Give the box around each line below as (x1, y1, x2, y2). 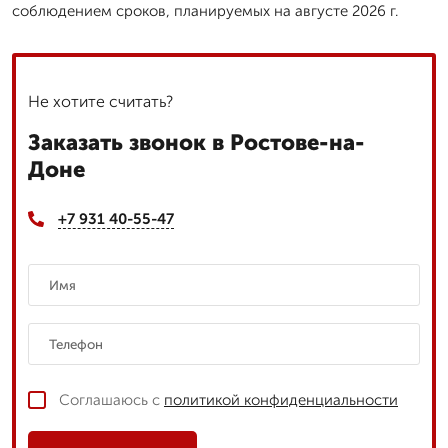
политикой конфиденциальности (164, 391, 398, 409)
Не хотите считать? (28, 91, 173, 111)
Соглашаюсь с (59, 391, 164, 409)
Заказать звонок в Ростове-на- (28, 128, 365, 156)
